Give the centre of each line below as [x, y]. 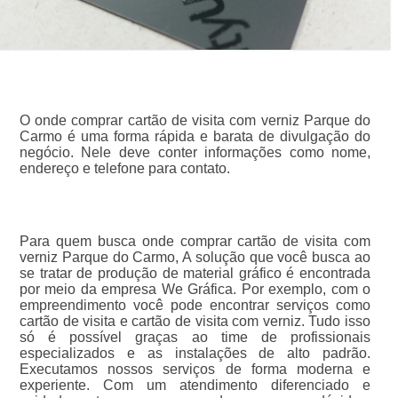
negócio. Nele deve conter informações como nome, [195, 152]
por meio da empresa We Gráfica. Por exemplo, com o [195, 289]
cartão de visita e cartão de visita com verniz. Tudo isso [195, 321]
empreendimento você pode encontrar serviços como [195, 305]
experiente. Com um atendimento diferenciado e [195, 385]
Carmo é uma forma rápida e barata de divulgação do [195, 136]
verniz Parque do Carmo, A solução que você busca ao [195, 257]
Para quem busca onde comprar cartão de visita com [195, 241]
